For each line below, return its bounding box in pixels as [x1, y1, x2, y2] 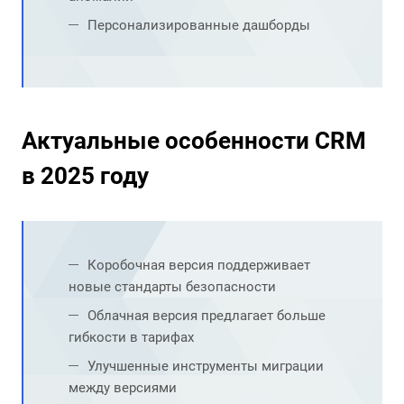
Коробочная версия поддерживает [87, 257, 310, 273]
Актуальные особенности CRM [22, 127, 366, 154]
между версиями [69, 380, 177, 396]
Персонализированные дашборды [87, 17, 310, 33]
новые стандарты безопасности [69, 279, 276, 295]
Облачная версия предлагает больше [87, 308, 326, 324]
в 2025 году [22, 162, 149, 189]
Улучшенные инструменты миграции [87, 358, 324, 374]
